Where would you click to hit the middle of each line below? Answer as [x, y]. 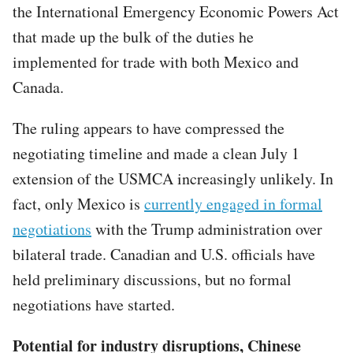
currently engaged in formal [233, 203]
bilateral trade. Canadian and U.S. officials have [164, 254]
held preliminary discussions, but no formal [152, 279]
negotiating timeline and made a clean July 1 [156, 153]
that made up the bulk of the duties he [133, 36]
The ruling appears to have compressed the [149, 128]
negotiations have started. [99, 304]
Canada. [41, 87]
